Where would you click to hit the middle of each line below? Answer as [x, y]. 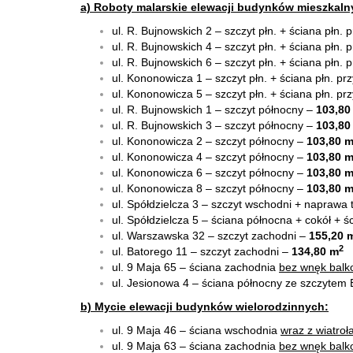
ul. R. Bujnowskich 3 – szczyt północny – [212, 125]
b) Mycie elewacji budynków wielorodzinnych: [204, 307]
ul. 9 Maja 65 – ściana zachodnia [195, 267]
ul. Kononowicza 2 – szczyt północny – [208, 141]
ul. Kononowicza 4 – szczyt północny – [208, 157]
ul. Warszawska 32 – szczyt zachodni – [209, 236]
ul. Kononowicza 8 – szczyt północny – [208, 188]
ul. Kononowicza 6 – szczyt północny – [208, 173]
